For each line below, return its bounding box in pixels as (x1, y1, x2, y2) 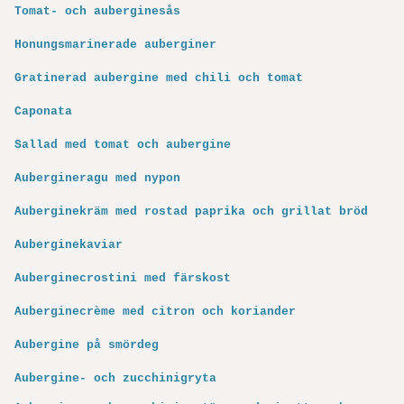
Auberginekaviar (14, 238, 123, 252)
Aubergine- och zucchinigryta (14, 372, 216, 386)
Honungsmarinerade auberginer (14, 38, 216, 52)
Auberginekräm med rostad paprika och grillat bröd (14, 205, 368, 219)
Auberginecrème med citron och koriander (14, 305, 296, 319)
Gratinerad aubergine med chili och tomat (14, 71, 303, 86)
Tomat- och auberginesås (14, 5, 180, 19)
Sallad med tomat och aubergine (14, 138, 231, 152)
